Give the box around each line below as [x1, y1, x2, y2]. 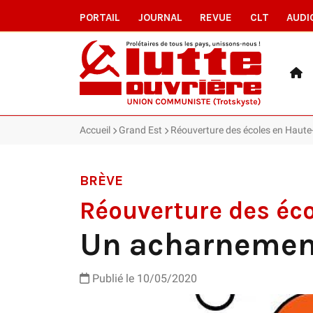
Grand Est [119, 124, 162, 136]
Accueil [80, 124, 110, 136]
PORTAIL [80, 11, 120, 24]
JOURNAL [138, 11, 182, 24]
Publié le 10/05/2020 [89, 271, 197, 285]
